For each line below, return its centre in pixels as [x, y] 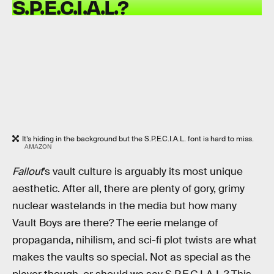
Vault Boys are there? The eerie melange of [115, 223]
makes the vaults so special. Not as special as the [131, 257]
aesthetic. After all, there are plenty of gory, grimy [128, 189]
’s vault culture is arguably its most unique [143, 172]
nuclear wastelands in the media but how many [124, 206]
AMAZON [38, 147]
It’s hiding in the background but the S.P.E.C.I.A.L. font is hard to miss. [138, 139]
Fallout [28, 172]
